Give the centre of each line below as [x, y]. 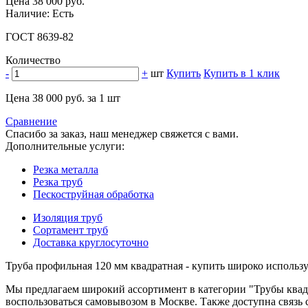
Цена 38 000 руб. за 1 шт [63, 98]
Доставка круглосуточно [91, 243]
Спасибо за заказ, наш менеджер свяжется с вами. [122, 134]
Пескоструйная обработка [93, 195]
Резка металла [66, 170]
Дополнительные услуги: [65, 146]
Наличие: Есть [40, 14]
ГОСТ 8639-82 [40, 37]
